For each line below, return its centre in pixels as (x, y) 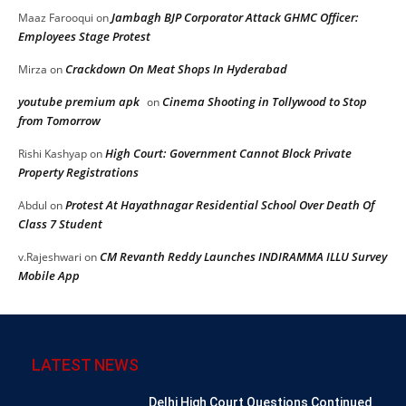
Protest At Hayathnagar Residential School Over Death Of (220, 204)
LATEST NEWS (85, 364)
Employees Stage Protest (84, 36)
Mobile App (49, 275)
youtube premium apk (79, 101)
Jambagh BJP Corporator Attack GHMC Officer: (235, 17)
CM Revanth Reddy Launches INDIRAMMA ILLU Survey (243, 256)
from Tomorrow (59, 120)
